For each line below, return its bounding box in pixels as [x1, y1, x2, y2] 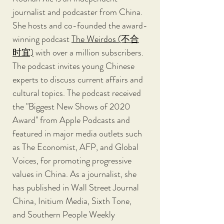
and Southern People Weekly [12, 208, 117, 221]
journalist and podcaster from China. [12, 5, 144, 18]
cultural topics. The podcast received [12, 86, 143, 99]
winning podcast [12, 32, 71, 45]
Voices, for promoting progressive [12, 154, 133, 167]
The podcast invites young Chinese [12, 59, 136, 72]
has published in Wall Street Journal [12, 181, 141, 194]
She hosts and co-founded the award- [12, 19, 147, 32]
